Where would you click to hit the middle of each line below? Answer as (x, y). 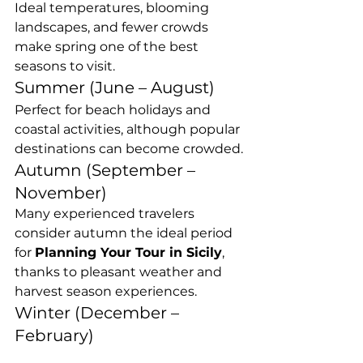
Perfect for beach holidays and (114, 109)
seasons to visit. (65, 66)
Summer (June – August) (115, 87)
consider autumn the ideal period (125, 233)
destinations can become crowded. (129, 148)
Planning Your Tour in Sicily (128, 252)
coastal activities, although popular (129, 129)
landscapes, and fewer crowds (113, 27)
